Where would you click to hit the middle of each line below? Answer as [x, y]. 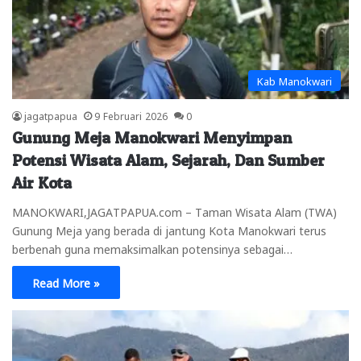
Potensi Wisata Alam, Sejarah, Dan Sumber [168, 160]
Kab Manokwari [295, 80]
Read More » [66, 282]
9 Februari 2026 [131, 115]
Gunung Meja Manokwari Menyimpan [152, 137]
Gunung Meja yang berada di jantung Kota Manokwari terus [169, 229]
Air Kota [42, 183]
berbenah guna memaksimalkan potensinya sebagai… [152, 248]
